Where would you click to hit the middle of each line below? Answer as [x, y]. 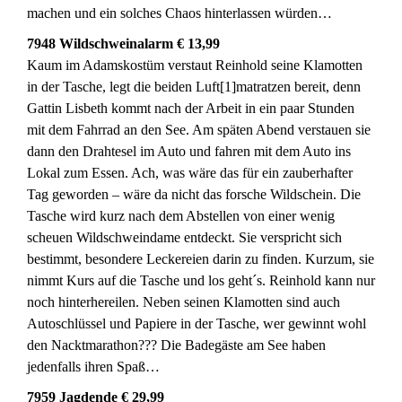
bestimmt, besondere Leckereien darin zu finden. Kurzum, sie [201, 259]
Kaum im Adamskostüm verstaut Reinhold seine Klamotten [195, 65]
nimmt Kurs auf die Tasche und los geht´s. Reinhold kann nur [201, 280]
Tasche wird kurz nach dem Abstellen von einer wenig [181, 216]
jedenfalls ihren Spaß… [93, 367]
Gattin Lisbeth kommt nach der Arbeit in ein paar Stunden [191, 108]
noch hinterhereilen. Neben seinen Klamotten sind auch [184, 302]
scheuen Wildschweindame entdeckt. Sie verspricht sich [184, 237]
